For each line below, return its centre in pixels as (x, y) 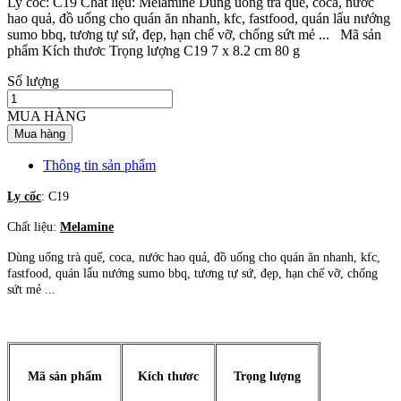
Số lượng (33, 81)
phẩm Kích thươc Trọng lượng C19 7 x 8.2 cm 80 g (154, 50)
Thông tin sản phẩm (99, 165)
